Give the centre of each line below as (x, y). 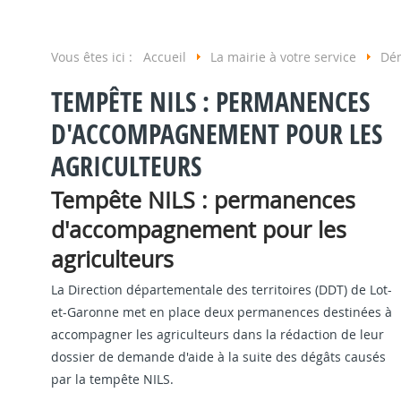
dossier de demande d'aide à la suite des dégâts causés (218, 356)
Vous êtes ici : (97, 56)
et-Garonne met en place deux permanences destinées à (222, 311)
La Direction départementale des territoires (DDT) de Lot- (222, 289)
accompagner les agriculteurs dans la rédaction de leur (218, 334)
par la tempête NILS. (112, 379)
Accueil (166, 56)
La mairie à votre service (285, 56)
